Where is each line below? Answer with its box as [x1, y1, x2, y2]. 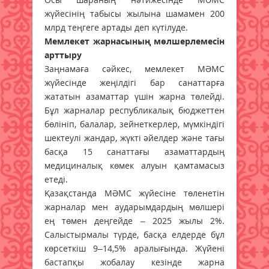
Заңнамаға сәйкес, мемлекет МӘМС [44, 62, 225, 74]
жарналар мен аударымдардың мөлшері [44, 201, 225, 213]
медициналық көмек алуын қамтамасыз [44, 159, 225, 171]
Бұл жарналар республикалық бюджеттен [44, 104, 225, 116]
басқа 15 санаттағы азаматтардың [44, 145, 225, 157]
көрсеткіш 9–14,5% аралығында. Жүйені [44, 242, 225, 254]
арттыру [44, 49, 82, 61]
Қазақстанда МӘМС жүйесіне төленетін [44, 187, 225, 199]
